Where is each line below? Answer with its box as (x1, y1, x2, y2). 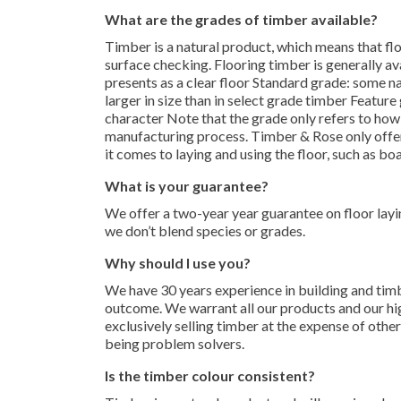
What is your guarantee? (105, 177, 269, 194)
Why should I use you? (105, 254, 251, 271)
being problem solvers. (105, 335, 244, 352)
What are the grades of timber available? (105, 11, 378, 28)
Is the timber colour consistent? (105, 367, 315, 384)
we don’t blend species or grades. (105, 222, 305, 239)
